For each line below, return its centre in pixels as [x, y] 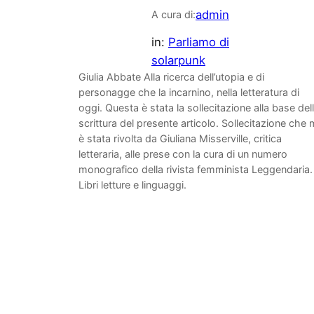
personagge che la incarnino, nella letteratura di [189, 92]
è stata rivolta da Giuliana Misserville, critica [180, 138]
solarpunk [178, 60]
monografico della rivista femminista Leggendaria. [196, 169]
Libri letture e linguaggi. [132, 184]
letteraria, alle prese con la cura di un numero [183, 153]
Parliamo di [199, 42]
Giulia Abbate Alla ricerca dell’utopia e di [171, 76]
